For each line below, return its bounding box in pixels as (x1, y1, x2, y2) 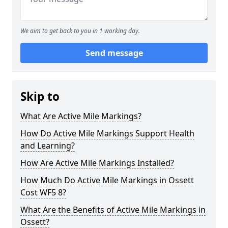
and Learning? (20, 140, 75, 151)
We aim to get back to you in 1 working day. (20, 26, 140, 35)
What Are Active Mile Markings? (20, 110, 141, 122)
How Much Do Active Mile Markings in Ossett (20, 175, 194, 186)
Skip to (20, 89, 60, 104)
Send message (85, 47, 143, 59)
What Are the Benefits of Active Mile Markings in (20, 204, 206, 215)
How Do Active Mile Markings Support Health (20, 128, 194, 139)
